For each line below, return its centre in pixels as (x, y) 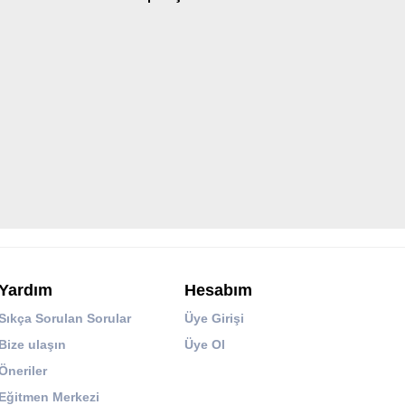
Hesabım (219, 291)
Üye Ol (205, 345)
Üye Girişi (215, 319)
